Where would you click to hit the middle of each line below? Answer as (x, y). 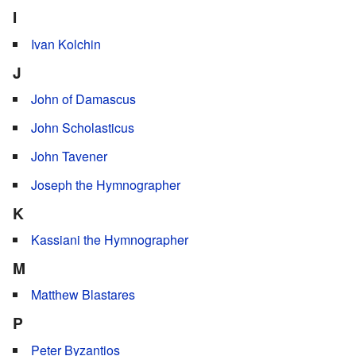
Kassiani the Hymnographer (110, 240)
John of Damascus (83, 99)
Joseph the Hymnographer (106, 185)
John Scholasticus (83, 128)
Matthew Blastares (83, 295)
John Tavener (69, 157)
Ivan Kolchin (66, 44)
